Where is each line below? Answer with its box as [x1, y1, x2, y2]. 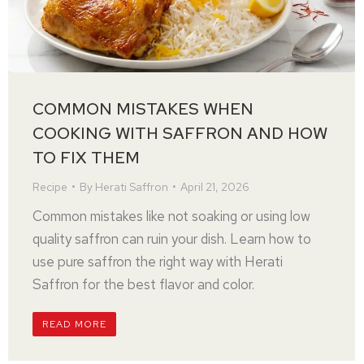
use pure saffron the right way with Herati [32, 253, 283, 271]
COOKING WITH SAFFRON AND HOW [32, 123, 327, 144]
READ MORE [42, 318, 106, 331]
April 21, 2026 [180, 180, 249, 194]
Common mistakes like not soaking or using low [32, 207, 310, 225]
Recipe [32, 180, 67, 194]
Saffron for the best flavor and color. [32, 275, 254, 293]
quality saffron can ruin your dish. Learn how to [32, 230, 311, 248]
